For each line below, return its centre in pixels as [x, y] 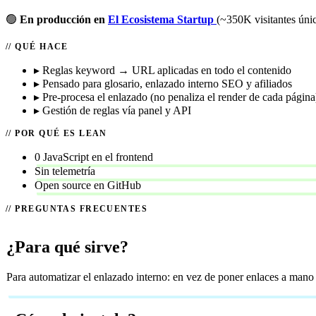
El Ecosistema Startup [162, 20]
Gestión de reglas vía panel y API [117, 111]
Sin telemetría [65, 171]
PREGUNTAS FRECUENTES [81, 209]
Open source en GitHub [88, 186]
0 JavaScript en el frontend [94, 157]
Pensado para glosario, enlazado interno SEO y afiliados [167, 84]
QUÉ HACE [42, 47]
